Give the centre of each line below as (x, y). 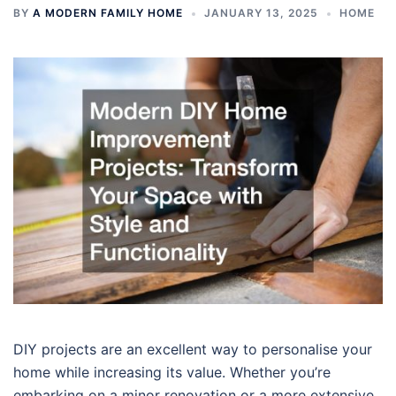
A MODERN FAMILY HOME (108, 13)
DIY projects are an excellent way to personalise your (193, 349)
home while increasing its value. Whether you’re (172, 372)
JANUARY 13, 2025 (261, 13)
